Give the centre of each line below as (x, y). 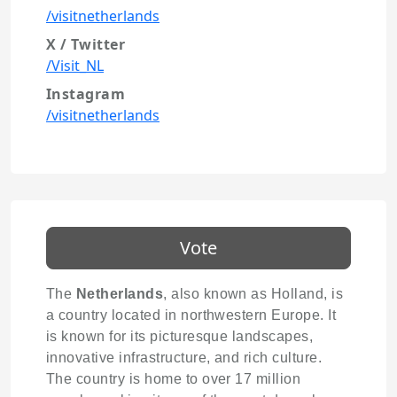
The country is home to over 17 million (174, 378)
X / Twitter (86, 44)
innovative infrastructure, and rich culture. (184, 357)
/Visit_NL (75, 65)
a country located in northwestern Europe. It (191, 315)
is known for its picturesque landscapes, (180, 336)
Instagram (86, 93)
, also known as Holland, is (253, 293)
